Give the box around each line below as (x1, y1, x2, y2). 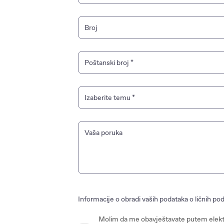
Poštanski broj (84, 58, 130, 67)
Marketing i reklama (83, 120, 144, 129)
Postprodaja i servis (83, 143, 144, 152)
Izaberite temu (84, 93, 132, 102)
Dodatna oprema (83, 167, 135, 176)
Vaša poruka (84, 128, 122, 137)
